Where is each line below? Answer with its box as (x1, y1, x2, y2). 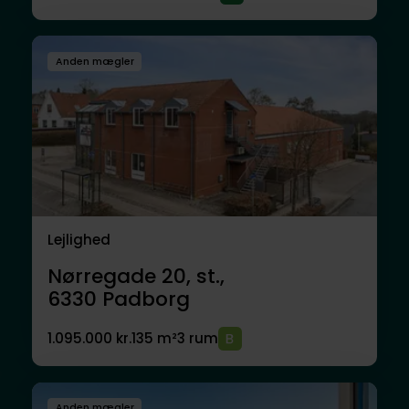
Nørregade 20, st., (47, 262, 225, 291)
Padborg (101, 285, 190, 314)
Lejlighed (47, 230, 110, 250)
